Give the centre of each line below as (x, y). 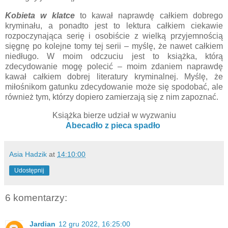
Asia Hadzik (28, 154)
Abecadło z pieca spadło (114, 125)
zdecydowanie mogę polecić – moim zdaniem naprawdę (114, 67)
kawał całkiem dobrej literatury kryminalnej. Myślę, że (114, 77)
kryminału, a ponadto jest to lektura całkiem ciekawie (114, 26)
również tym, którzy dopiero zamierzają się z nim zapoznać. (112, 97)
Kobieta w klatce (42, 16)
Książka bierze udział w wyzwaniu (114, 115)
